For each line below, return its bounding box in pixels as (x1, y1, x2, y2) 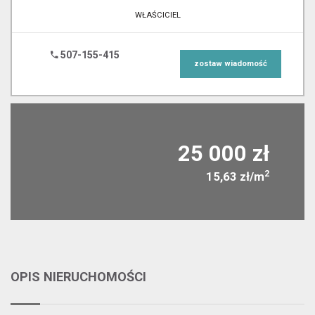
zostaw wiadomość (193, 58, 267, 68)
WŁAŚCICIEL (134, 10, 181, 20)
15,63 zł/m (206, 169, 264, 184)
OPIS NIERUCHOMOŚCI (11, 269, 146, 284)
